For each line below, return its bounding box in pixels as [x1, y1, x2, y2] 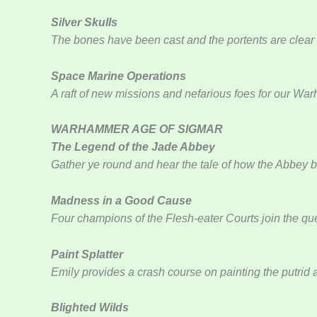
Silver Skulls [51, 16, 117, 29]
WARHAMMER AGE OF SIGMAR [51, 123, 223, 136]
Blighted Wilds [51, 301, 129, 314]
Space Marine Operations [51, 69, 186, 82]
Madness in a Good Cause [51, 195, 192, 207]
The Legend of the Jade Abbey [51, 141, 215, 154]
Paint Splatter [51, 248, 123, 260]
